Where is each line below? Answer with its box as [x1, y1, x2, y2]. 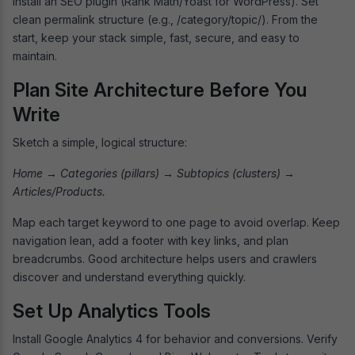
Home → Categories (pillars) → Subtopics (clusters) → [13, 166, 295, 180]
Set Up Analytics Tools [13, 299, 211, 323]
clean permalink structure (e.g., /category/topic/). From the [13, 12, 318, 26]
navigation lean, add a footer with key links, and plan [13, 233, 288, 247]
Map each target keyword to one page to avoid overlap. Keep [13, 215, 340, 229]
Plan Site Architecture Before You [13, 78, 307, 101]
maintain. [13, 48, 57, 63]
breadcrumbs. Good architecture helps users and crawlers [13, 251, 317, 265]
